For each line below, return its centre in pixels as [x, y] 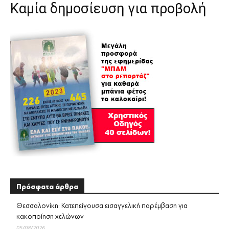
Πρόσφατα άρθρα [47, 187]
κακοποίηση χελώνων [50, 217]
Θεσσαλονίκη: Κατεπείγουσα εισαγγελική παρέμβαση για [102, 206]
